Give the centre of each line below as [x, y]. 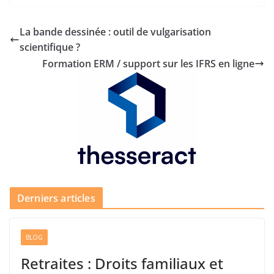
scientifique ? [50, 47]
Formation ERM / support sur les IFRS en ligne [148, 63]
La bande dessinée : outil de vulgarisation [115, 31]
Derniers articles [56, 198]
